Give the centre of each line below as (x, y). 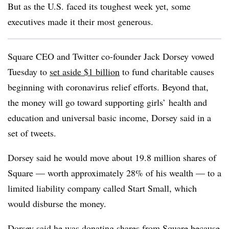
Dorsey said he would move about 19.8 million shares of (112, 157)
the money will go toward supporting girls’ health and (107, 102)
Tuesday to (29, 72)
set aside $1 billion (85, 72)
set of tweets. (32, 133)
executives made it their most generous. (81, 21)
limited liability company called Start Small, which (102, 188)
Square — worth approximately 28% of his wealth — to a (114, 173)
